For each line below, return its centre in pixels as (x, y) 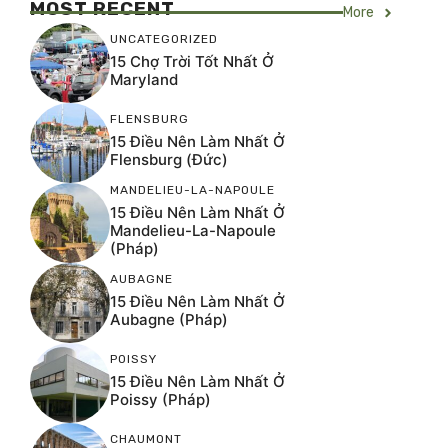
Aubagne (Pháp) (169, 319)
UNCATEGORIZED (164, 38)
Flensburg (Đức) (169, 159)
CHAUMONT (146, 438)
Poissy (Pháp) (160, 399)
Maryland (144, 79)
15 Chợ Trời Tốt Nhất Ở (192, 61)
